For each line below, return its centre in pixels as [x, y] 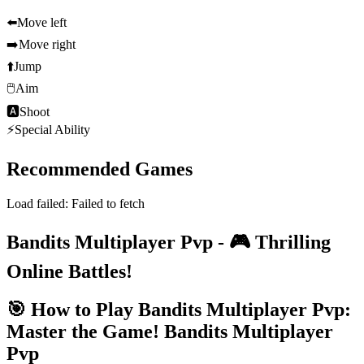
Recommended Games [100, 169]
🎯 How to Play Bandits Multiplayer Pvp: [179, 309]
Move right [47, 45]
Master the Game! [83, 331]
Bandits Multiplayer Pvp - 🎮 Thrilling [169, 242]
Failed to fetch [108, 203]
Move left [42, 23]
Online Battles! [69, 271]
